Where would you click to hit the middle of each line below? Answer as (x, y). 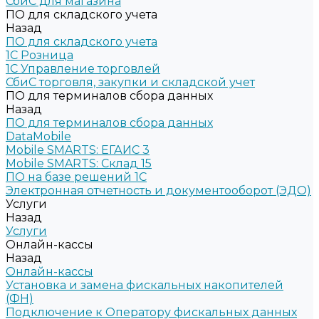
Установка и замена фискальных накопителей (145, 285)
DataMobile (38, 136)
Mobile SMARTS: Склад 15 (79, 163)
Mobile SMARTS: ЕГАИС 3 (78, 150)
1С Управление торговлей (83, 69)
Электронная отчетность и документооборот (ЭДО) (158, 190)
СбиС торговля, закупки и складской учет (130, 82)
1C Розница (40, 55)
